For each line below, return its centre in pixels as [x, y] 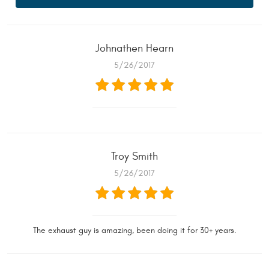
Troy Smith [134, 156]
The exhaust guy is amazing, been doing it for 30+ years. [134, 230]
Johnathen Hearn [134, 48]
